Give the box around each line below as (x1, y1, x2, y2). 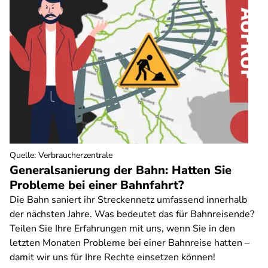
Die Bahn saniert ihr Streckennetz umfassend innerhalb (10, 193, 247, 206)
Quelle (10, 150, 34, 161)
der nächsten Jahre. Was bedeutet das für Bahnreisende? (10, 208, 254, 221)
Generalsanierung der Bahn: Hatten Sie (10, 162, 232, 178)
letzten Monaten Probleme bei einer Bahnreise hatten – (10, 236, 249, 249)
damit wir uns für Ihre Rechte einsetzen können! (10, 251, 215, 264)
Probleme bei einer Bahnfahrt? (10, 177, 184, 193)
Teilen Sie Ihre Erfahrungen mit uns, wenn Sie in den (10, 222, 235, 235)
